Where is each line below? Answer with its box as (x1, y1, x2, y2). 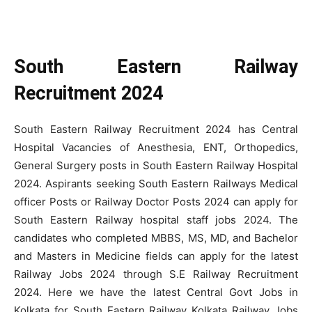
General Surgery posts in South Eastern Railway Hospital (14, 159, 298, 172)
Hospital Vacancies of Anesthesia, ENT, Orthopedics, (14, 141, 298, 154)
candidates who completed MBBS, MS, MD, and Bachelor (14, 231, 298, 244)
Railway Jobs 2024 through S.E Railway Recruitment (14, 267, 298, 281)
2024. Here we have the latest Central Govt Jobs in (14, 286, 298, 299)
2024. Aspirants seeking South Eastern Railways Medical (14, 177, 298, 190)
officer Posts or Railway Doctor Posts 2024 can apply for (14, 195, 298, 208)
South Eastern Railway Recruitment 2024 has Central (14, 123, 298, 136)
